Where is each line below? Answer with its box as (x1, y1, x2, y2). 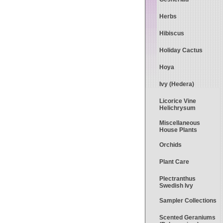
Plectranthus (159, 175, 196, 182)
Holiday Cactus (159, 47, 203, 54)
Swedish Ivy (159, 182, 193, 189)
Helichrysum (159, 105, 196, 111)
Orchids (159, 141, 182, 148)
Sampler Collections (159, 197, 217, 204)
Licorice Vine (159, 98, 196, 105)
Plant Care (159, 158, 189, 165)
